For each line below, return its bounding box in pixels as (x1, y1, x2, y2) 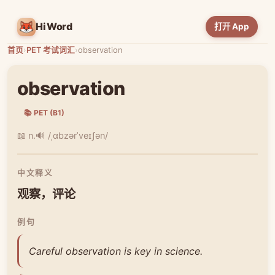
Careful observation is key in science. (29, 244, 203, 257)
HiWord (36, 20, 73, 33)
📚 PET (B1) (24, 108, 64, 117)
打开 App (214, 21, 249, 31)
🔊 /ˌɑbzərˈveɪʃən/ (36, 130, 108, 141)
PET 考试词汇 (26, 45, 75, 55)
